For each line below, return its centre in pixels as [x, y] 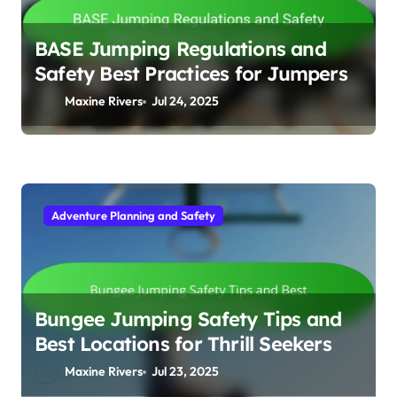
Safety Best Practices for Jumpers [191, 74]
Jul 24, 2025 [186, 101]
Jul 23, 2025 [186, 372]
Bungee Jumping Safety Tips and [188, 319]
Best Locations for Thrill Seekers [183, 344]
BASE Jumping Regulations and [180, 49]
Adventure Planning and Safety [133, 216]
